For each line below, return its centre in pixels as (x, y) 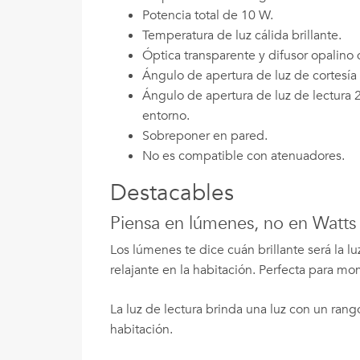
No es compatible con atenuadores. (243, 155)
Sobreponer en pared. (205, 135)
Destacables (172, 192)
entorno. (166, 115)
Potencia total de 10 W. (208, 15)
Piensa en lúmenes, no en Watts (233, 223)
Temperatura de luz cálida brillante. (242, 35)
